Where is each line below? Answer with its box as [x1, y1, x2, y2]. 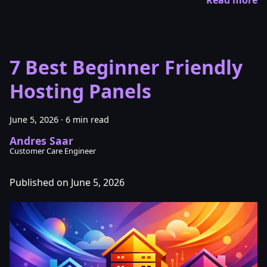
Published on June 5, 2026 [10, 175, 125, 189]
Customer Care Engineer [10, 145, 96, 156]
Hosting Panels [10, 77, 151, 104]
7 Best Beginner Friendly [10, 54, 243, 80]
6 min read [66, 113, 109, 125]
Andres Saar [10, 133, 73, 148]
